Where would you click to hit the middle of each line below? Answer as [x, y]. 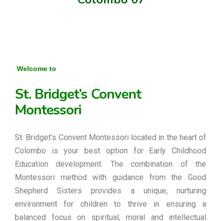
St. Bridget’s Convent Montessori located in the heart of [110, 137]
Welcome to [36, 69]
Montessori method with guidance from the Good [110, 177]
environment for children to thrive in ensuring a [110, 204]
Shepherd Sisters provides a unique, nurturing [110, 191]
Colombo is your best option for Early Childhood [110, 151]
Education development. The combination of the [110, 164]
